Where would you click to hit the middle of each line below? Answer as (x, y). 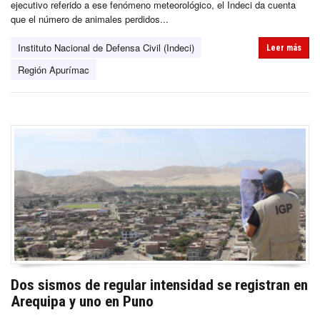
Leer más (284, 47)
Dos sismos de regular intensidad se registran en (159, 285)
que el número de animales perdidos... (90, 19)
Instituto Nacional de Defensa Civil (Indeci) (106, 47)
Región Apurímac (54, 69)
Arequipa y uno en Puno (82, 301)
